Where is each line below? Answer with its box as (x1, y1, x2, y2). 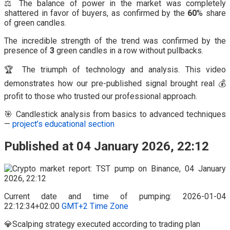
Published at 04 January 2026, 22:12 (4, 139, 209, 154)
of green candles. (4, 18, 66, 28)
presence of (4, 46, 50, 56)
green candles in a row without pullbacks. (54, 46, 203, 56)
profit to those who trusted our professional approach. (4, 91, 197, 102)
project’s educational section (12, 119, 114, 129)
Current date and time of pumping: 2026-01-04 (4, 191, 226, 202)
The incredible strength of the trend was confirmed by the (4, 36, 226, 46)
